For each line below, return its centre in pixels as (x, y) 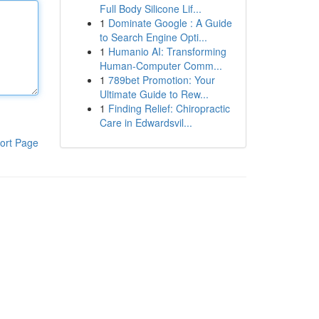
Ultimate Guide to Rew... (154, 94)
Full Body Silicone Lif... (150, 9)
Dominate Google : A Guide (170, 23)
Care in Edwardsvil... (146, 122)
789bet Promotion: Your (161, 80)
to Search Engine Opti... (153, 37)
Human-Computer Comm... (161, 66)
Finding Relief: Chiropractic (169, 108)
